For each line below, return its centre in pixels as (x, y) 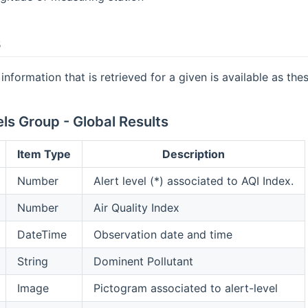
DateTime (42, 235)
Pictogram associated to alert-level (185, 288)
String (32, 262)
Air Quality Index (136, 208)
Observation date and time (163, 235)
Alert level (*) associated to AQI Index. (193, 181)
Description (193, 154)
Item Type (44, 154)
